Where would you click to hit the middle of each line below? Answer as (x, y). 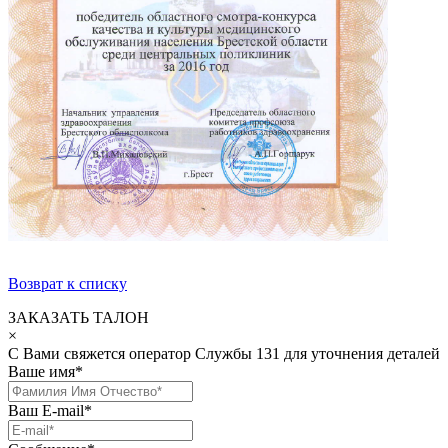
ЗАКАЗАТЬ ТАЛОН (78, 317)
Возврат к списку (67, 283)
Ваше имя (41, 371)
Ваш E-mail (46, 410)
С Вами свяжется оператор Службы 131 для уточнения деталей (224, 353)
